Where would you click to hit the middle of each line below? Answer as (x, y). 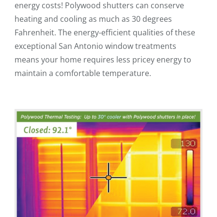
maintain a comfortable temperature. (83, 73)
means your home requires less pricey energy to (103, 59)
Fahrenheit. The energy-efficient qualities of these (105, 32)
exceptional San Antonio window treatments (95, 46)
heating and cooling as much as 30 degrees (93, 19)
